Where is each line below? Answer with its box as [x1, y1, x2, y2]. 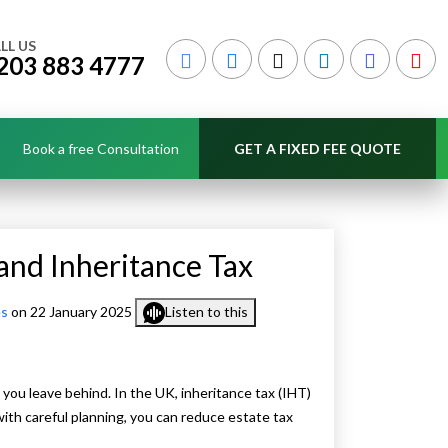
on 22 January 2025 [8, 303, 135, 320]
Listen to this [165, 303, 248, 320]
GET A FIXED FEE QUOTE [234, 140, 401, 157]
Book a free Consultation [23, 140, 179, 157]
